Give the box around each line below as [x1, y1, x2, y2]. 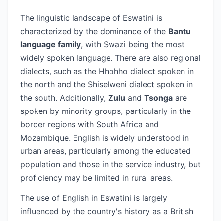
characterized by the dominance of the [20, 26, 168, 36]
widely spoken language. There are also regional [20, 53, 201, 63]
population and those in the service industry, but [20, 159, 201, 169]
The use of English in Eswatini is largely [20, 193, 167, 203]
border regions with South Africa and [20, 119, 159, 129]
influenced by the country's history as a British [20, 206, 193, 216]
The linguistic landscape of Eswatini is [20, 13, 162, 23]
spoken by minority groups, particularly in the [20, 106, 191, 116]
